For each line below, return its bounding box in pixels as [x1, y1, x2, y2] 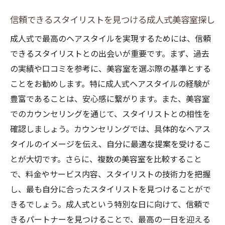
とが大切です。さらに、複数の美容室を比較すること [10, 155, 202, 164]
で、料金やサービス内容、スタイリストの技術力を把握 [10, 170, 210, 179]
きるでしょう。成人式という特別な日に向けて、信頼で [10, 200, 210, 209]
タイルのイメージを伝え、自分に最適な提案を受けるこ [10, 140, 211, 149]
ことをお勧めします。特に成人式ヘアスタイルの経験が [10, 79, 210, 89]
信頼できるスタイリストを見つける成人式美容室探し [10, 15, 215, 25]
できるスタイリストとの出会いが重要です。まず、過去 [10, 49, 209, 59]
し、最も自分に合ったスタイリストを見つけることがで [10, 185, 211, 194]
